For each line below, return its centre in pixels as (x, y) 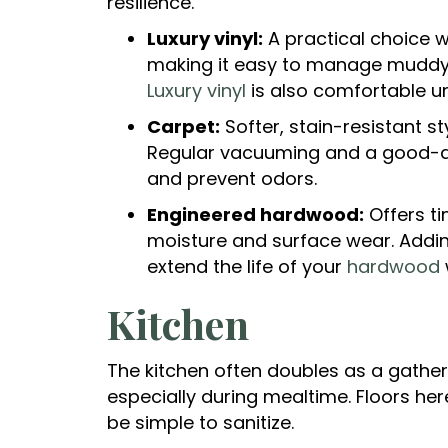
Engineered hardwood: (255, 215)
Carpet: (183, 127)
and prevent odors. (232, 179)
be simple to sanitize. (200, 423)
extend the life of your (247, 267)
